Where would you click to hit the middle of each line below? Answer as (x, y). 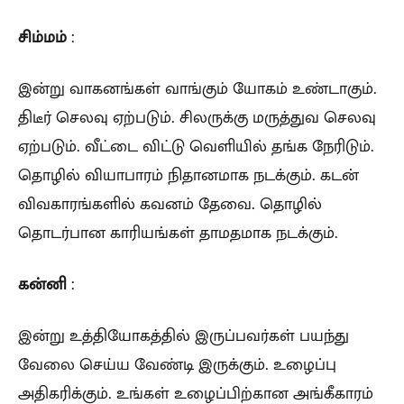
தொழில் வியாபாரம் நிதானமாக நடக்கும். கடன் (188, 174)
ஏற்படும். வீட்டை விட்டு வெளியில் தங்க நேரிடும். (196, 146)
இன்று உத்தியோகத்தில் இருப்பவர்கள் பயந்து (184, 335)
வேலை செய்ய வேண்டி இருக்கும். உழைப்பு (177, 364)
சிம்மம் (42, 37)
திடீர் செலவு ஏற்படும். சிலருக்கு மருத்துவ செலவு (197, 117)
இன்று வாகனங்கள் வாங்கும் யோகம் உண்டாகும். (197, 88)
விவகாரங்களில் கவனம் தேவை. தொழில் (170, 203)
